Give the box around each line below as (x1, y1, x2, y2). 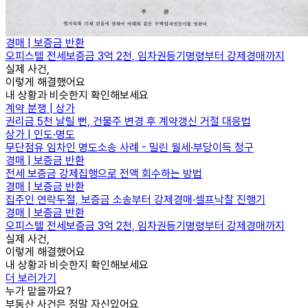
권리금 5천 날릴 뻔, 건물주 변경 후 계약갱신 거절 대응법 (5, 114, 251, 128)
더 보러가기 (5, 271, 56, 285)
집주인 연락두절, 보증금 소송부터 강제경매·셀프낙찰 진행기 (5, 192, 265, 206)
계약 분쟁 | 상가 (5, 101, 75, 115)
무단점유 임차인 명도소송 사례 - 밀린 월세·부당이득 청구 (5, 140, 254, 154)
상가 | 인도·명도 (5, 127, 75, 141)
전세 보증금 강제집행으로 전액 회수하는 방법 (5, 166, 202, 180)
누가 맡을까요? (5, 284, 71, 298)
